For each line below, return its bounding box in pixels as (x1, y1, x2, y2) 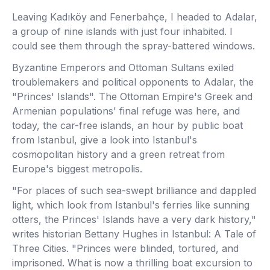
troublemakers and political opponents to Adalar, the (12, 76, 254, 88)
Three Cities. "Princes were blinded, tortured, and (12, 242, 239, 254)
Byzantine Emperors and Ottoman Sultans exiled (12, 61, 234, 74)
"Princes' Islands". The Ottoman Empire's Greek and (12, 90, 253, 102)
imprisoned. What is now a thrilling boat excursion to (12, 257, 253, 269)
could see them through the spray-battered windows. (12, 40, 255, 52)
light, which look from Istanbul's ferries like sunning (12, 199, 250, 211)
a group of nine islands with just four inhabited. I (12, 25, 233, 37)
